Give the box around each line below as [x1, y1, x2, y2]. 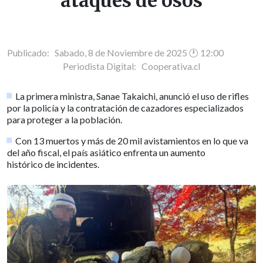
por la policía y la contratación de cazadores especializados [7, 102, 244, 113]
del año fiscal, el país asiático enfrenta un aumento [7, 146, 205, 158]
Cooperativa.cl [141, 60, 200, 72]
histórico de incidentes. [7, 158, 99, 170]
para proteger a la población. [7, 113, 122, 125]
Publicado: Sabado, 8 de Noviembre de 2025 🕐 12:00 [7, 47, 224, 58]
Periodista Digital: [63, 60, 141, 72]
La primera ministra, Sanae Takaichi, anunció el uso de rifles [15, 90, 249, 102]
